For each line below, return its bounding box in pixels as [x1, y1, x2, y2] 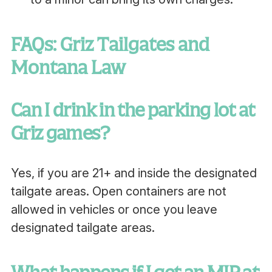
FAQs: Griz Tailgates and [10, 33, 209, 55]
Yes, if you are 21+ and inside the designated [10, 166, 257, 180]
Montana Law [10, 56, 126, 78]
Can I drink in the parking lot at [10, 99, 255, 121]
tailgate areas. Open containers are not [10, 184, 226, 199]
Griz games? [10, 122, 110, 144]
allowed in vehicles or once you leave [10, 202, 217, 217]
